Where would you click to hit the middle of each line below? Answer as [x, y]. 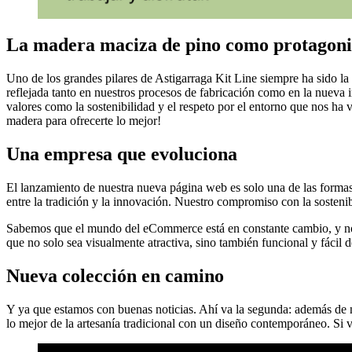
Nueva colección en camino [115, 275]
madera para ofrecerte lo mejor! [84, 121]
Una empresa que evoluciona [122, 154]
